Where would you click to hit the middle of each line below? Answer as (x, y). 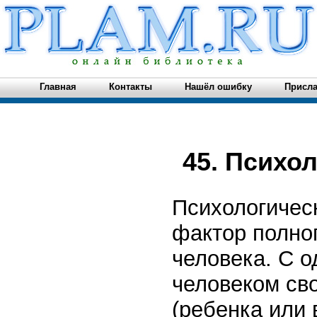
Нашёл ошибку (218, 87)
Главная (58, 87)
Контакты (131, 87)
